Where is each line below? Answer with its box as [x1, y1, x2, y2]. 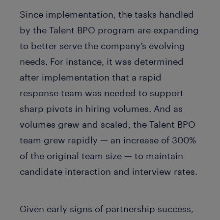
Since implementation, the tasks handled [20, 8, 194, 20]
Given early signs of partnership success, [20, 203, 193, 214]
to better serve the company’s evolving [20, 40, 185, 51]
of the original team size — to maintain [20, 150, 183, 161]
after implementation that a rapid [20, 71, 162, 82]
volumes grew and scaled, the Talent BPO [20, 118, 195, 130]
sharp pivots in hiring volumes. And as [20, 103, 183, 114]
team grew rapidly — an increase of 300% [20, 134, 196, 145]
